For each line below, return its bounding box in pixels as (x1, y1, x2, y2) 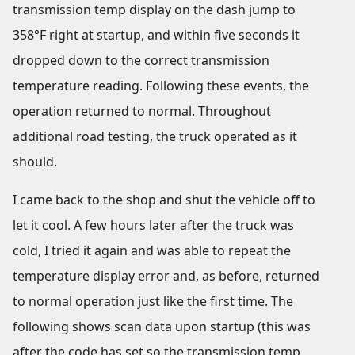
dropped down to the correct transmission (13, 52, 269, 69)
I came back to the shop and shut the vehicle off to (13, 191, 315, 208)
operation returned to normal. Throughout (13, 102, 271, 120)
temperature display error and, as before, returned (13, 267, 319, 284)
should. (13, 153, 57, 170)
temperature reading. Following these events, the (13, 77, 309, 94)
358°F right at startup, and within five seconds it (13, 26, 300, 44)
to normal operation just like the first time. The (13, 292, 293, 310)
